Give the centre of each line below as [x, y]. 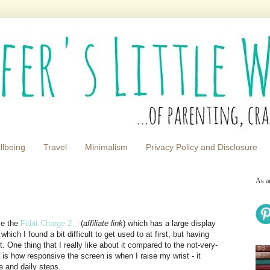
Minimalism [106, 147]
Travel [55, 147]
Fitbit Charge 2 [46, 224]
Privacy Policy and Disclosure [202, 147]
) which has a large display [169, 224]
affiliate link [103, 224]
